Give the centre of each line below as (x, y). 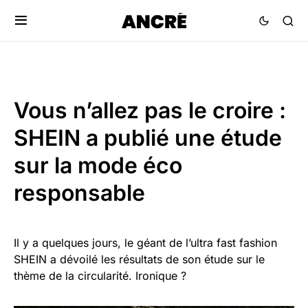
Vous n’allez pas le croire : (150, 110)
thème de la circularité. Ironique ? (100, 276)
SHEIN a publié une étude (148, 138)
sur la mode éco (98, 165)
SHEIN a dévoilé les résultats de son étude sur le (139, 259)
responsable (79, 193)
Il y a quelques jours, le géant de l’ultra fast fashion (145, 243)
